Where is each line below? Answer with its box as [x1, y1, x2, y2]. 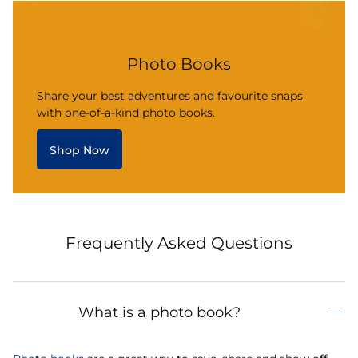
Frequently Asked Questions [66, 233, 292, 253]
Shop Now [50, 143, 109, 157]
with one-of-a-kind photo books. [37, 105, 218, 120]
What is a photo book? [78, 304, 241, 321]
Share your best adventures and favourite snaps [37, 89, 303, 103]
